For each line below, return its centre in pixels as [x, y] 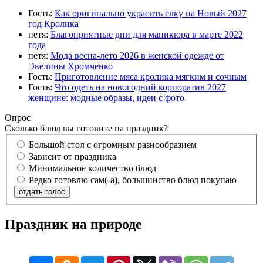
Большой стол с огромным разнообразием [113, 144]
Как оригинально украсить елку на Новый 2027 [151, 14]
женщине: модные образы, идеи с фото [106, 98]
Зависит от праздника [73, 156]
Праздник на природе [73, 224]
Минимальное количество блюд [92, 168]
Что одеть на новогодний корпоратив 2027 [140, 87]
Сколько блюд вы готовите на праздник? [86, 129]
